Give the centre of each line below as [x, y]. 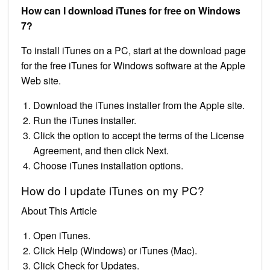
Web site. [41, 80]
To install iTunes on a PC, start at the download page [133, 50]
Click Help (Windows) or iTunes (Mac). [115, 250]
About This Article [59, 210]
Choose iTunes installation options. [108, 165]
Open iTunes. [62, 235]
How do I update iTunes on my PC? [113, 190]
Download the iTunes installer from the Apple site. [139, 105]
